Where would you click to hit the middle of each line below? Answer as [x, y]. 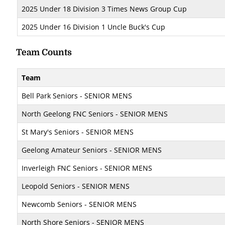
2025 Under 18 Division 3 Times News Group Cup [104, 9]
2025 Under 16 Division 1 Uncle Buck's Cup [93, 27]
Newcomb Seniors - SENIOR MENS [79, 204]
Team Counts [44, 52]
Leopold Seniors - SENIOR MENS [76, 186]
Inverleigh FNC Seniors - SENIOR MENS [87, 168]
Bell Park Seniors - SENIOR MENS [77, 96]
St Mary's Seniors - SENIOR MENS [78, 132]
